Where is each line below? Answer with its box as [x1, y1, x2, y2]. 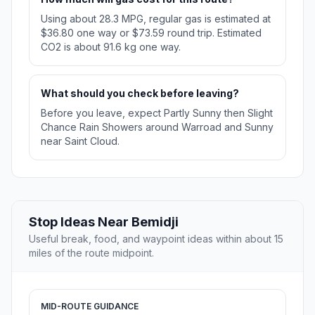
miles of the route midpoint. [29, 247, 154, 259]
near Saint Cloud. [41, 135, 120, 148]
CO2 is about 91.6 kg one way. [41, 41, 181, 53]
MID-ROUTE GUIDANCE [41, 301, 139, 312]
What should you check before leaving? [41, 87, 239, 100]
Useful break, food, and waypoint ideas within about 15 [29, 233, 283, 245]
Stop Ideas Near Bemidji [29, 214, 179, 230]
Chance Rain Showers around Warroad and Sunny [41, 121, 274, 134]
